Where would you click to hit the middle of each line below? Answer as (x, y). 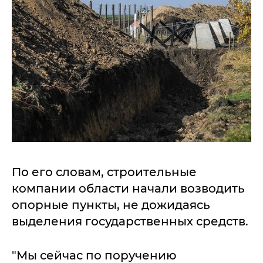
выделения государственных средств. (130, 221)
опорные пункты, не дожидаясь (111, 205)
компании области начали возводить (128, 188)
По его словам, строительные (104, 172)
